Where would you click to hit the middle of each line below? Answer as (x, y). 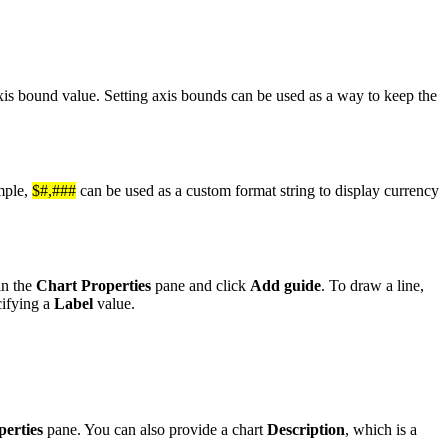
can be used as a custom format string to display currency (257, 190)
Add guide (285, 286)
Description (306, 429)
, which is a (381, 429)
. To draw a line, (372, 286)
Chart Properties (93, 286)
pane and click (200, 286)
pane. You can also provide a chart (155, 429)
